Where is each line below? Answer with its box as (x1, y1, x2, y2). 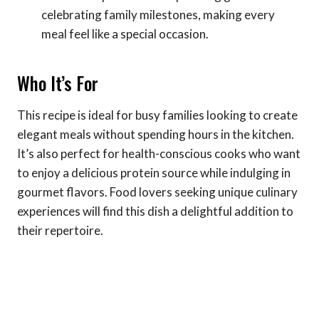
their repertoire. (17, 222, 103, 238)
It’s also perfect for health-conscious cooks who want (17, 145, 300, 161)
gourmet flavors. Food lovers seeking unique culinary (17, 184, 298, 199)
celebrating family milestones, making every (41, 6, 275, 22)
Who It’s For (17, 70, 98, 97)
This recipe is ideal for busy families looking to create (17, 107, 298, 122)
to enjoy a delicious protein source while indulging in (17, 164, 291, 180)
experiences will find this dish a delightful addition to (17, 203, 293, 219)
